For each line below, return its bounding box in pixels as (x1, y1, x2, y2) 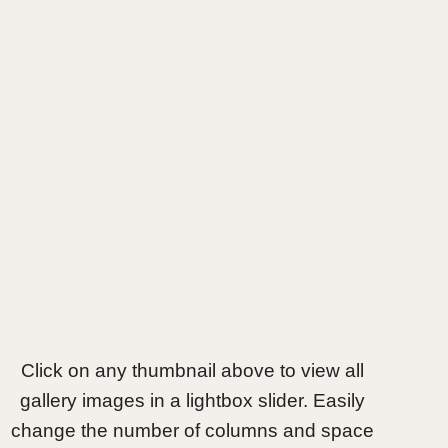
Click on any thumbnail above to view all (21, 360, 365, 381)
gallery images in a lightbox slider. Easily (20, 390, 366, 411)
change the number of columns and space (11, 420, 375, 441)
